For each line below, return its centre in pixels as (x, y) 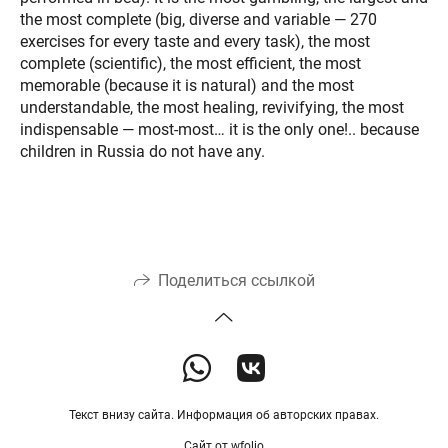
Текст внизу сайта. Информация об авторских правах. (224, 415)
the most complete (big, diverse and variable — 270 (198, 19)
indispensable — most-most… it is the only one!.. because (219, 129)
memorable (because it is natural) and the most (187, 85)
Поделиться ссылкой (236, 281)
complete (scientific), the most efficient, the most (190, 63)
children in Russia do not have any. (142, 151)
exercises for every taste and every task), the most (195, 41)
